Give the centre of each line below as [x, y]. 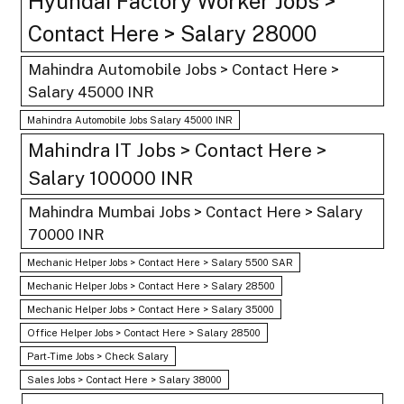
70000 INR [66, 235]
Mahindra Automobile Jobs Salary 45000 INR [130, 120]
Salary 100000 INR [111, 179]
